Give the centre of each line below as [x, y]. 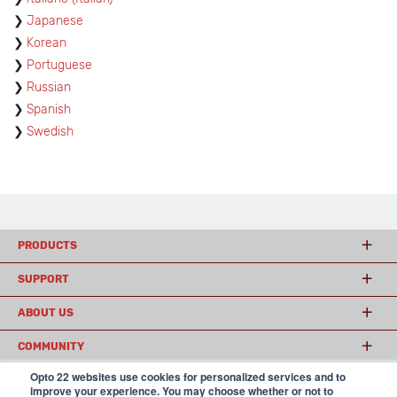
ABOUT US [46, 313]
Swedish [50, 132]
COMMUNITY [51, 346]
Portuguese [59, 65]
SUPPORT [43, 279]
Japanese [55, 21]
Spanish [49, 109]
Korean [47, 43]
